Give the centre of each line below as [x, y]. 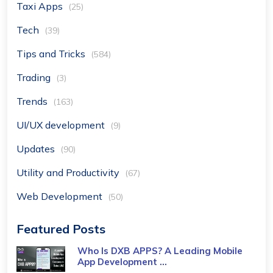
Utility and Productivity [69, 173]
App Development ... [122, 262]
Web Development [61, 197]
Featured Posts [61, 229]
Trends [33, 101]
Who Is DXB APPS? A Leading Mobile [160, 251]
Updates [37, 149]
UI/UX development [62, 125]
